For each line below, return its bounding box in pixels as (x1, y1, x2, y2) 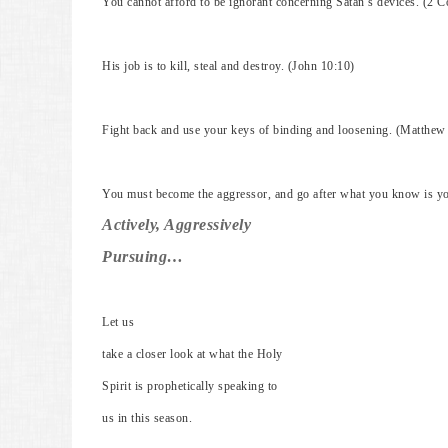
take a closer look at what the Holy (102, 347, 283, 361)
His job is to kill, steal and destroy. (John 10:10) (102, 59, 355, 73)
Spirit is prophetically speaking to (102, 379, 278, 393)
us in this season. (102, 411, 192, 425)
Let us (102, 315, 134, 329)
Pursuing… (102, 248, 184, 265)
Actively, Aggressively (102, 216, 251, 233)
